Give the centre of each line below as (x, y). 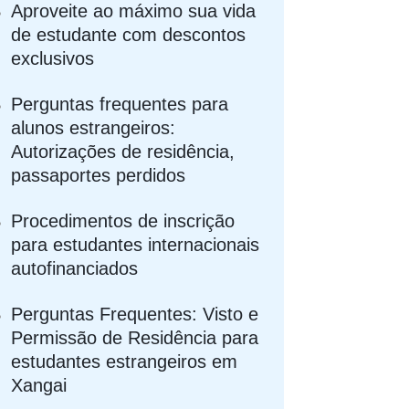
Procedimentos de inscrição (123, 220)
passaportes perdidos (99, 175)
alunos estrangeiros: (94, 127)
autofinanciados (75, 268)
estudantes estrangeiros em (125, 361)
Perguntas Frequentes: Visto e (135, 314)
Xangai (39, 385)
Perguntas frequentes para (120, 104)
